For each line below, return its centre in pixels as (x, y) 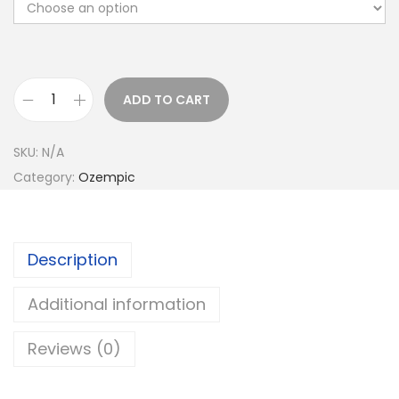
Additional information (117, 304)
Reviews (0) (74, 349)
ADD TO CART (167, 100)
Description (73, 260)
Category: (46, 177)
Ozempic (107, 177)
